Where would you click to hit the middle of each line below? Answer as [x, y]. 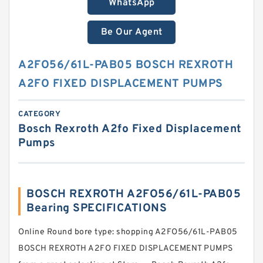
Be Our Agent [131, 32]
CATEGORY [39, 114]
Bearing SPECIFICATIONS [97, 208]
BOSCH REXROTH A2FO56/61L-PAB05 [134, 194]
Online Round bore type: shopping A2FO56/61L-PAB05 [128, 232]
